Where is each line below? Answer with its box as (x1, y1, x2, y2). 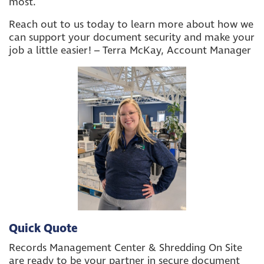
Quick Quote (9, 220, 78, 237)
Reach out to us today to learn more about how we (9, 17, 253, 32)
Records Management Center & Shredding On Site (9, 240, 242, 255)
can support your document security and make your (9, 30, 255, 45)
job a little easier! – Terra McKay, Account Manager (9, 43, 251, 58)
